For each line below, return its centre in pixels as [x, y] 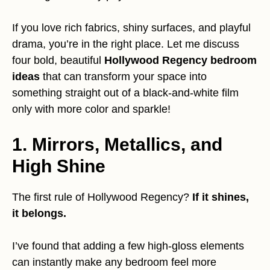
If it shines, [221, 197]
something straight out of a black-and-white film [125, 93]
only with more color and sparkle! [91, 109]
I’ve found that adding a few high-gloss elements [128, 246]
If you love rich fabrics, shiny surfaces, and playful [131, 28]
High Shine [59, 166]
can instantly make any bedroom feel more [114, 262]
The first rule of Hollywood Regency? [102, 197]
